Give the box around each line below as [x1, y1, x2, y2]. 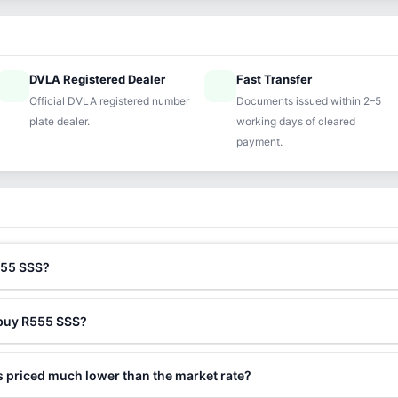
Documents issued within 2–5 [235, 94, 381, 107]
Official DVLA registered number [29, 94, 190, 107]
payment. [235, 135, 283, 148]
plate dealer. [29, 115, 91, 128]
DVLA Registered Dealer [29, 72, 166, 86]
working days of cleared [235, 115, 355, 128]
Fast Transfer [235, 72, 312, 86]
